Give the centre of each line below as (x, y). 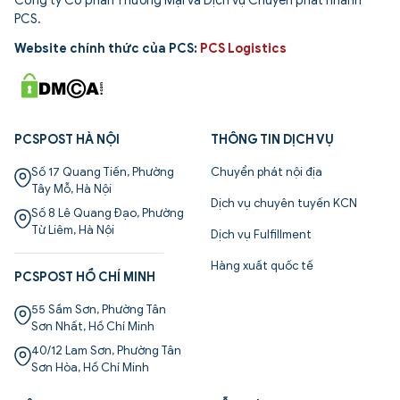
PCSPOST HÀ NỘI (67, 139)
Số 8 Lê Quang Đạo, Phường (108, 212)
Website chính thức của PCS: (107, 49)
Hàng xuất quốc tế (262, 265)
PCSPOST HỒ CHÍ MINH (85, 277)
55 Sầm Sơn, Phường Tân (99, 309)
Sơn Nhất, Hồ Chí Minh (93, 326)
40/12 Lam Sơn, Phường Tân (106, 350)
